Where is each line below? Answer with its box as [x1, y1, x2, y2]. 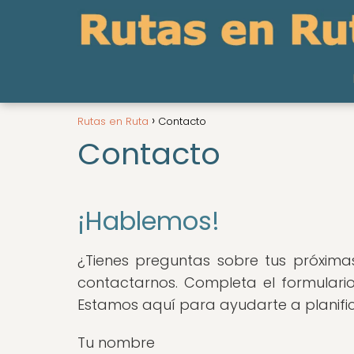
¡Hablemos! [77, 203, 220, 239]
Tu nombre [77, 333, 155, 352]
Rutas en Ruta [77, 114, 149, 129]
